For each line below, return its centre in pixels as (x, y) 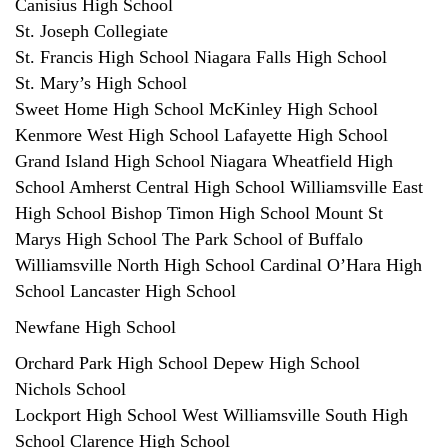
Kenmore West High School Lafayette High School (201, 134)
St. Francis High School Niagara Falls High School (201, 56)
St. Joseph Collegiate (91, 30)
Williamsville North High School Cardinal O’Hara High (218, 264)
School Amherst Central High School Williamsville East (219, 186)
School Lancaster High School (125, 290)
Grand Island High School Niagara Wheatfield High (204, 160)
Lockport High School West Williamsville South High (211, 414)
